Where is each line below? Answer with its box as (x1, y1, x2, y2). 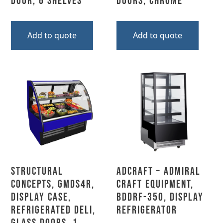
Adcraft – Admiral (116, 164, 201, 178)
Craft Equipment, (116, 177, 194, 191)
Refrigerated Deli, (11, 203, 96, 217)
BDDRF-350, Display (116, 190, 204, 204)
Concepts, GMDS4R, (11, 177, 95, 191)
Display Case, (11, 190, 72, 204)
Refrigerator (116, 203, 177, 217)
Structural (11, 164, 64, 178)
